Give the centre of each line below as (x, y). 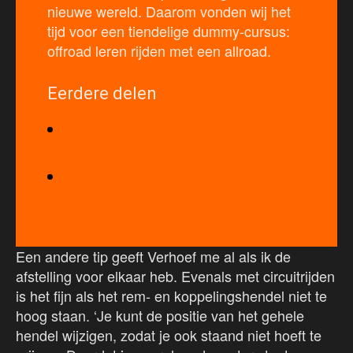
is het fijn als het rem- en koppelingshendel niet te (171, 296)
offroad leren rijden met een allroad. (159, 51)
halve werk (98, 149)
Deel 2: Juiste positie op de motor (169, 177)
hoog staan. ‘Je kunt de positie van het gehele (160, 316)
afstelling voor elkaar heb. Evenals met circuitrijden (175, 276)
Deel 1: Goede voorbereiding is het (173, 130)
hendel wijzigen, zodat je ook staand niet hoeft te (169, 335)
